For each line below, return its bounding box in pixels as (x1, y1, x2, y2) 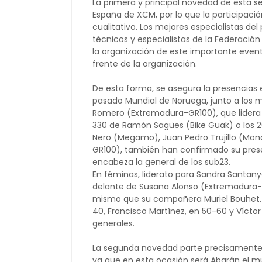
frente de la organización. (92, 58, 197, 70)
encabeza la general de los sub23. (92, 156, 230, 168)
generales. (92, 218, 135, 229)
